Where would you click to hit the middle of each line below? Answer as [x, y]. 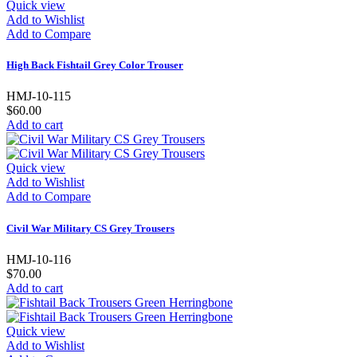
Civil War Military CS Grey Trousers [90, 228]
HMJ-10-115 [39, 96]
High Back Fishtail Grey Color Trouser [95, 65]
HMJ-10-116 [39, 259]
